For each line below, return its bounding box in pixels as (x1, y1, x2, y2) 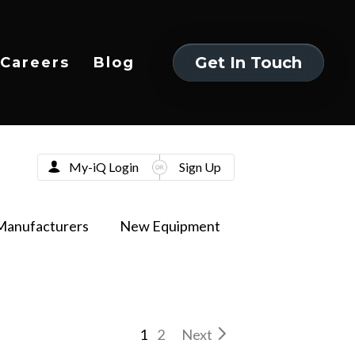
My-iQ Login (68, 158, 139, 174)
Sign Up (178, 158, 221, 174)
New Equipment (119, 217, 220, 235)
